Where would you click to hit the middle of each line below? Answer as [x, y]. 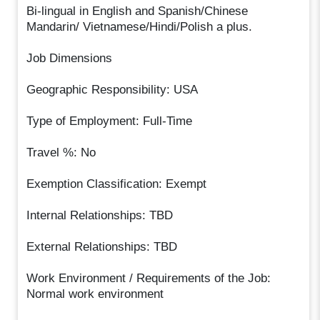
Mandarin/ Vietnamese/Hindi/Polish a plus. [140, 26]
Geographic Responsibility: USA [112, 89]
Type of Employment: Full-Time [110, 121]
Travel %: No [61, 152]
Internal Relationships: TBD [100, 215]
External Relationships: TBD [102, 246]
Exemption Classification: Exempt [117, 184]
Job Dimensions [70, 58]
